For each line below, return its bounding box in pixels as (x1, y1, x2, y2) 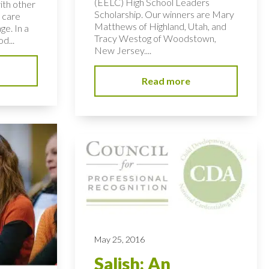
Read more (142, 74, 191, 86)
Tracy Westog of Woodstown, (94, 32, 217, 44)
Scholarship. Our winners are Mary (94, 8, 235, 20)
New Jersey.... (94, 44, 152, 56)
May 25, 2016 (94, 234, 145, 245)
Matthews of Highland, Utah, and (94, 20, 227, 32)
